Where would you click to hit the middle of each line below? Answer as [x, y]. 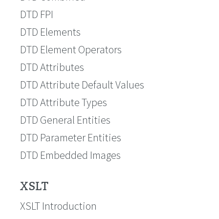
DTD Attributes [52, 67]
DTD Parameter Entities [71, 137]
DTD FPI [37, 14]
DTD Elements [50, 32]
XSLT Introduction [58, 206]
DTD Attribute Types [64, 102]
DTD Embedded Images [70, 155]
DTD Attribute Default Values [82, 85]
